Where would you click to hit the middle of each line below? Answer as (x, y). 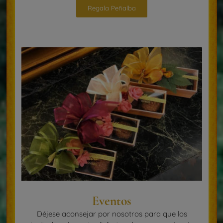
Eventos (112, 201)
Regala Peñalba (112, 8)
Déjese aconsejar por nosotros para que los (112, 214)
